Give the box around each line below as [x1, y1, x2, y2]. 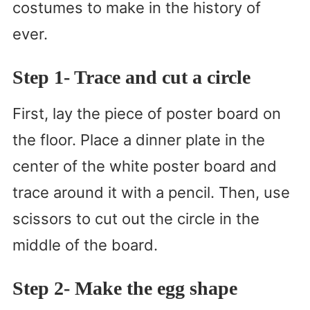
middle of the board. [12, 236, 158, 255]
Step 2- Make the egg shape [12, 277, 237, 300]
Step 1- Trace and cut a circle [12, 66, 250, 89]
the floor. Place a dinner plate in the [12, 131, 265, 149]
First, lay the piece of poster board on [12, 104, 281, 123]
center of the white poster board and [12, 157, 277, 176]
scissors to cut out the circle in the [12, 210, 259, 228]
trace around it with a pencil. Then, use [12, 183, 290, 202]
